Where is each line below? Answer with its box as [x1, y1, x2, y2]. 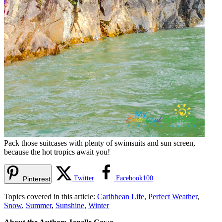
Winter [88, 201, 109, 210]
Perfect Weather [148, 192, 197, 201]
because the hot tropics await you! [4, 147, 110, 156]
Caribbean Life [97, 192, 144, 201]
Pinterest [23, 174, 51, 183]
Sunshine [55, 201, 84, 210]
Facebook [116, 174, 143, 182]
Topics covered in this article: [4, 192, 97, 201]
